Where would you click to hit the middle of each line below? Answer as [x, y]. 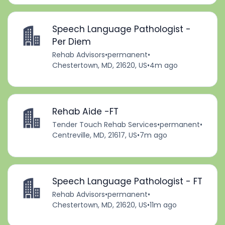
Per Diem [71, 41]
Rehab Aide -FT [85, 112]
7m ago [153, 135]
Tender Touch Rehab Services [104, 125]
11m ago [163, 205]
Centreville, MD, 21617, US [94, 135]
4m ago [163, 65]
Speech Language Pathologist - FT [127, 182]
